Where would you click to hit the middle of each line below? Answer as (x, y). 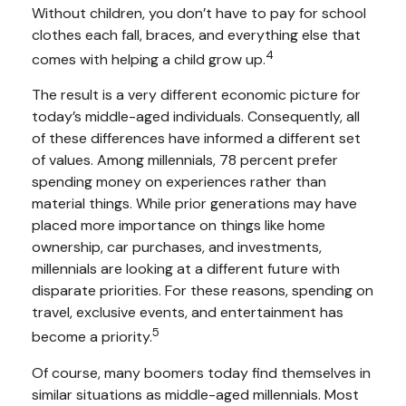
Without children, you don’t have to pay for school (199, 13)
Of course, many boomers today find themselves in (201, 372)
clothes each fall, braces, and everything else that (196, 34)
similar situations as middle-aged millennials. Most (195, 394)
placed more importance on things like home (179, 226)
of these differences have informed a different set (196, 139)
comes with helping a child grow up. (149, 60)
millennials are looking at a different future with (186, 269)
